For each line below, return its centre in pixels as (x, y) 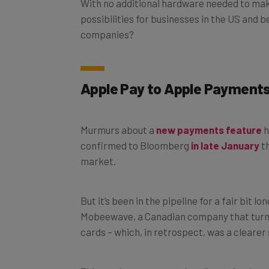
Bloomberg (165, 132)
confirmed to (110, 132)
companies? (107, 21)
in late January (225, 132)
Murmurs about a (118, 116)
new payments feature (209, 116)
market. (99, 147)
